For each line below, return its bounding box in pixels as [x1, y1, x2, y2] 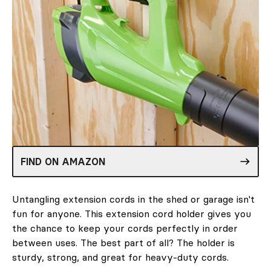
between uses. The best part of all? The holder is [12, 237, 235, 249]
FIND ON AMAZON [21, 155, 105, 168]
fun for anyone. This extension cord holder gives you [12, 207, 251, 220]
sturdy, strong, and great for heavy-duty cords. [12, 251, 229, 264]
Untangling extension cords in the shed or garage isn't [12, 193, 255, 206]
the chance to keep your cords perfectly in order [12, 222, 238, 235]
